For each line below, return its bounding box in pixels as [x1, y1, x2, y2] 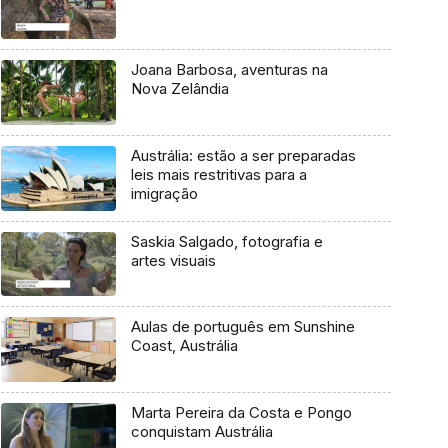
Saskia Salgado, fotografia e [130, 231, 323, 251]
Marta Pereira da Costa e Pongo [130, 403, 352, 423]
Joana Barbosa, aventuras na [130, 60, 328, 80]
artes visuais [130, 250, 216, 270]
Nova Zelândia [130, 79, 229, 99]
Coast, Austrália [130, 336, 238, 356]
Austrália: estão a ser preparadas [130, 145, 356, 165]
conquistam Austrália [130, 422, 273, 442]
